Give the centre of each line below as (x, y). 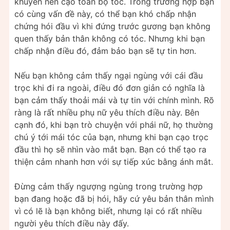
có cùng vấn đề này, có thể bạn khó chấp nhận (105, 14)
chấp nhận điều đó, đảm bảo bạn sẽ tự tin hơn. (105, 51)
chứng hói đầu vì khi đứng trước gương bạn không (112, 26)
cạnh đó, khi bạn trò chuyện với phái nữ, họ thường (114, 124)
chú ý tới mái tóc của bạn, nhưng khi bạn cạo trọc (111, 137)
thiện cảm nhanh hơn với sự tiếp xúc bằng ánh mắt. (114, 161)
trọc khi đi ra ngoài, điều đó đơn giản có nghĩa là (110, 88)
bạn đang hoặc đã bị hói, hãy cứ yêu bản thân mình (114, 198)
